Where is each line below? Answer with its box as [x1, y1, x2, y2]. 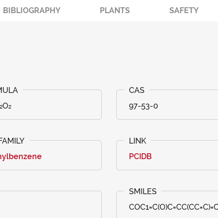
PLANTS [100, 6, 130, 15]
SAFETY [169, 6, 199, 15]
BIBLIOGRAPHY [3, 6, 60, 15]
